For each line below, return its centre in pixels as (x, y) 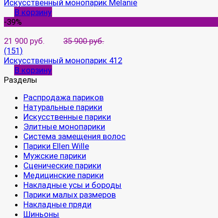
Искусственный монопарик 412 (63, 61)
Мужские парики (55, 156)
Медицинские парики (64, 175)
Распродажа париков (64, 98)
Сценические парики (62, 166)
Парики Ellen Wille (56, 146)
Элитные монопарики (64, 127)
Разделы (21, 80)
